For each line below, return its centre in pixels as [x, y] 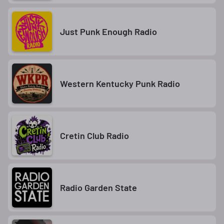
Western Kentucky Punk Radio [120, 83]
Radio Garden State [98, 187]
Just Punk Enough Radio [108, 31]
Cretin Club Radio [94, 135]
